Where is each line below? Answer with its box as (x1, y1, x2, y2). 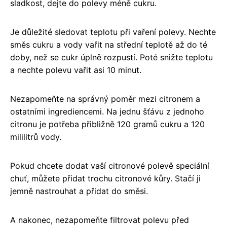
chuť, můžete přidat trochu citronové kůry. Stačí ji (10, 173, 201, 183)
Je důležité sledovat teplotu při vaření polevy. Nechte (10, 26, 216, 37)
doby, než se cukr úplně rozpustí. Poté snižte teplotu (10, 52, 213, 62)
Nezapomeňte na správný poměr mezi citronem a (10, 93, 200, 104)
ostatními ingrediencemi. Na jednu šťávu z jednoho (10, 106, 204, 117)
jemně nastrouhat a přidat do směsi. (10, 185, 148, 196)
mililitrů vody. (10, 131, 61, 142)
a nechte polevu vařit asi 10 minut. (10, 64, 141, 75)
